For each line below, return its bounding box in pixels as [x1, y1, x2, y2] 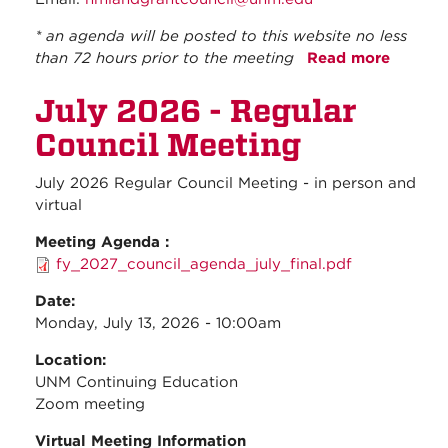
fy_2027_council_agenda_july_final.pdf [56, 255, 352, 274]
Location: [35, 351, 111, 370]
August [390, 71, 444, 90]
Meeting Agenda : [35, 233, 174, 252]
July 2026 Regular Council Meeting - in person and [35, 174, 416, 193]
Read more [307, 49, 390, 68]
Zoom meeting [35, 395, 145, 414]
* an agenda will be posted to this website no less [35, 27, 407, 46]
